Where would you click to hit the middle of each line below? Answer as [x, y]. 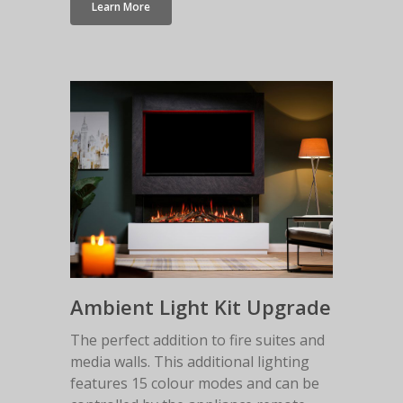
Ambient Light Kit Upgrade [200, 307]
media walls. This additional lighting [189, 362]
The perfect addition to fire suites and [197, 340]
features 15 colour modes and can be [194, 384]
